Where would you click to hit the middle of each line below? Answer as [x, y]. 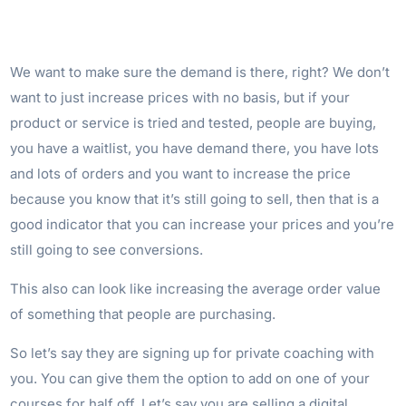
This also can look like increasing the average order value [196, 288]
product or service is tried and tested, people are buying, [193, 122]
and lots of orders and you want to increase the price [181, 173]
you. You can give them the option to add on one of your [190, 378]
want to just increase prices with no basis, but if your [180, 97]
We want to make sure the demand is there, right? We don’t [200, 72]
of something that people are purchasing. [143, 314]
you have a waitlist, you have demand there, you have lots [195, 148]
